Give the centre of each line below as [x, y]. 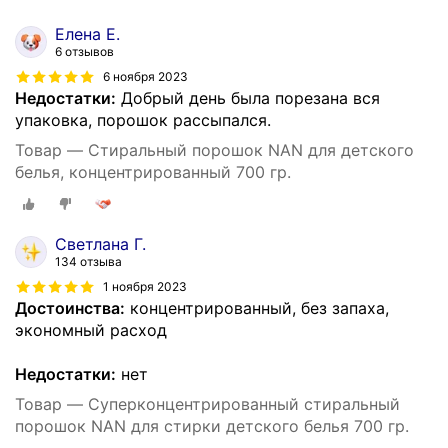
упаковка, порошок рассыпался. [143, 120]
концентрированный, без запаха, [257, 308]
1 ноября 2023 [145, 286]
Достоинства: [70, 308]
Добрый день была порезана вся [248, 98]
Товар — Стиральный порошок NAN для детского [214, 150]
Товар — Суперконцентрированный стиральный [207, 404]
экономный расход [91, 330]
